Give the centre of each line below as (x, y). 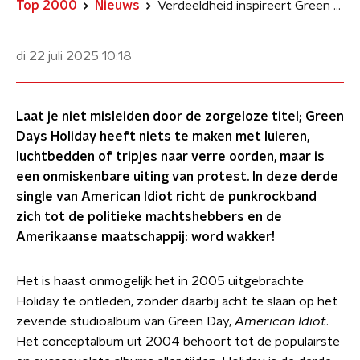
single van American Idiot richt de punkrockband (166, 197)
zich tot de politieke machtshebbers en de (149, 217)
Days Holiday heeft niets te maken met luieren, (163, 137)
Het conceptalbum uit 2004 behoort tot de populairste (178, 342)
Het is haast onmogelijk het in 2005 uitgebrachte (160, 281)
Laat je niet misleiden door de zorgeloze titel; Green (180, 117)
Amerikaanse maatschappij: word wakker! (145, 237)
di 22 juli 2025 (57, 56)
